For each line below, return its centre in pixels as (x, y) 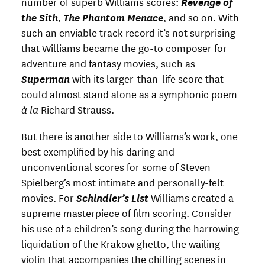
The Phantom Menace (113, 17)
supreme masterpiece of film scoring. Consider (127, 213)
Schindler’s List (112, 198)
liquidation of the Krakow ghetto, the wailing (121, 244)
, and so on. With (201, 17)
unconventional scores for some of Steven (116, 167)
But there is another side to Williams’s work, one (130, 136)
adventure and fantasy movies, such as (108, 63)
